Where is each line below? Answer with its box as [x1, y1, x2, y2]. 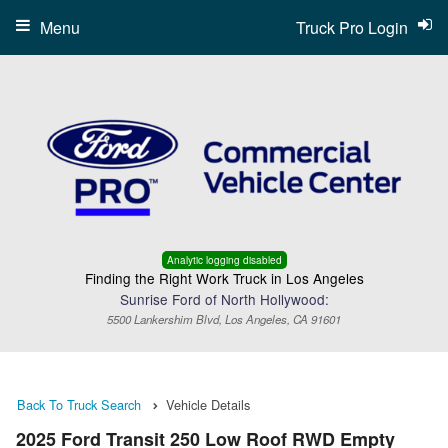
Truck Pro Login [296, 16, 408, 39]
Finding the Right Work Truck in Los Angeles [84, 268, 364, 288]
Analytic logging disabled [166, 253, 282, 267]
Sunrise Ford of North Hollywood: [119, 289, 329, 309]
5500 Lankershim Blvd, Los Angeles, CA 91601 [107, 311, 341, 327]
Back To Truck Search [17, 395, 141, 414]
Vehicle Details [166, 395, 250, 414]
